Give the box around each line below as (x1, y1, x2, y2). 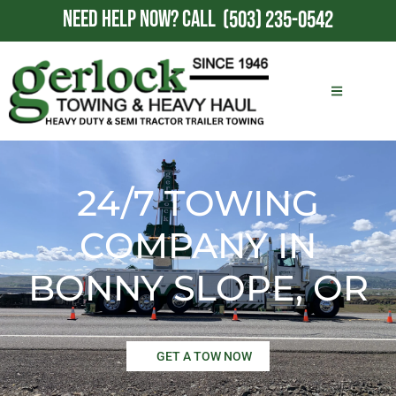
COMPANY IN (80, 223, 316, 267)
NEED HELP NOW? (63, 6, 182, 34)
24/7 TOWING (77, 180, 319, 225)
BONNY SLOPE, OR (27, 265, 369, 309)
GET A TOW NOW (156, 348, 252, 363)
